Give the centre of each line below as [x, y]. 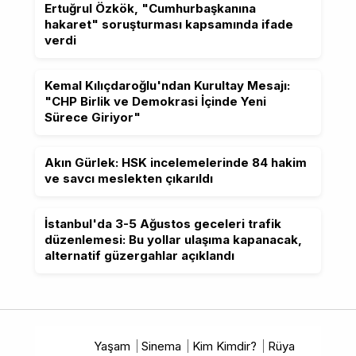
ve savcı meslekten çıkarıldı [129, 178]
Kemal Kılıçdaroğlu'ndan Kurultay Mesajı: [167, 85]
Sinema [161, 346]
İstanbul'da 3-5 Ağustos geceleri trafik [163, 224]
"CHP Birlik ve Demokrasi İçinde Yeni [155, 101]
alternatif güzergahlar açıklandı [139, 255]
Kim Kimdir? [224, 346]
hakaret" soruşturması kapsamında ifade [169, 24]
